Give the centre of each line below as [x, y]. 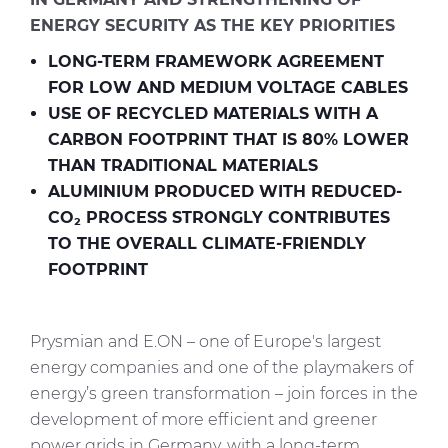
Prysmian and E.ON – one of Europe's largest [205, 341]
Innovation [57, 86]
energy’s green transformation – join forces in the [224, 393]
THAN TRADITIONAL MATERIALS [183, 165]
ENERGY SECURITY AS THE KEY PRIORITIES [212, 25]
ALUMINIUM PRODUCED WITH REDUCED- [225, 191]
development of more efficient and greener [203, 419]
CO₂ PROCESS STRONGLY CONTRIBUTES [219, 217]
